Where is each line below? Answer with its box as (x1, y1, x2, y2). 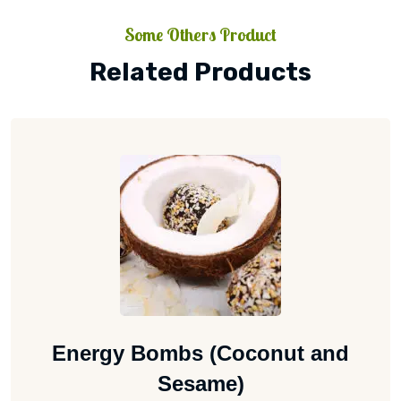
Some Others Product (124, 23, 277, 47)
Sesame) (157, 371, 244, 396)
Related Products (90, 56, 311, 87)
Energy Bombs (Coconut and (52, 340, 349, 365)
